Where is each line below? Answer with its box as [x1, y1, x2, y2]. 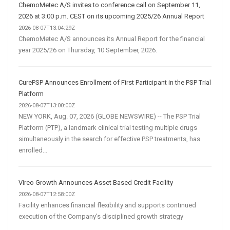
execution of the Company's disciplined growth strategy [18, 212, 183, 220]
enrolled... [18, 146, 47, 154]
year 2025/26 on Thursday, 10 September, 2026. [18, 46, 157, 54]
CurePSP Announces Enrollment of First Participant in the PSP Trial [18, 78, 211, 86]
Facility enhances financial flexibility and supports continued [18, 201, 196, 209]
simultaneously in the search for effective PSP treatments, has [18, 135, 200, 143]
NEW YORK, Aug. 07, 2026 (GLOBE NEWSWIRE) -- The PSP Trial [18, 112, 201, 120]
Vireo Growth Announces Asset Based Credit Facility [18, 178, 173, 186]
